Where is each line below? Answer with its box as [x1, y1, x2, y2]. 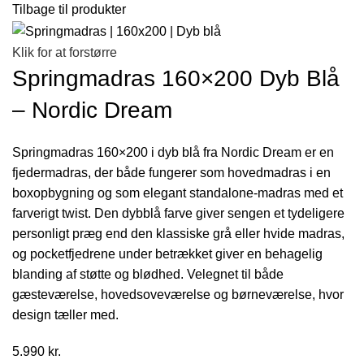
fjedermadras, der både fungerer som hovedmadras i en [12, 165, 331, 180]
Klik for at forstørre [12, 45, 117, 59]
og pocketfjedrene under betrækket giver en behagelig [12, 246, 323, 261]
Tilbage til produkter [12, 2, 126, 17]
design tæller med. [12, 307, 119, 322]
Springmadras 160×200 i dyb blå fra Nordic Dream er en [12, 145, 334, 159]
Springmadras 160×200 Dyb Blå [12, 65, 340, 91]
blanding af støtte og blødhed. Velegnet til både [12, 266, 284, 281]
